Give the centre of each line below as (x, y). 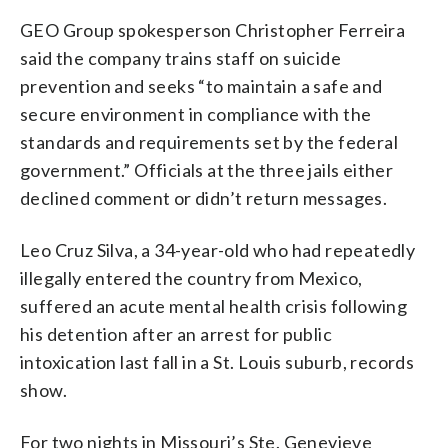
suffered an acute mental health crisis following (214, 305)
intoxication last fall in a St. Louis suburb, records (217, 361)
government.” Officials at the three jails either (207, 169)
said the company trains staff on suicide (180, 57)
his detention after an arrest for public (176, 333)
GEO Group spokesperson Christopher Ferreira (213, 29)
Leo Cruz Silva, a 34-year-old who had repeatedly (218, 249)
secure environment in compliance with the (196, 113)
